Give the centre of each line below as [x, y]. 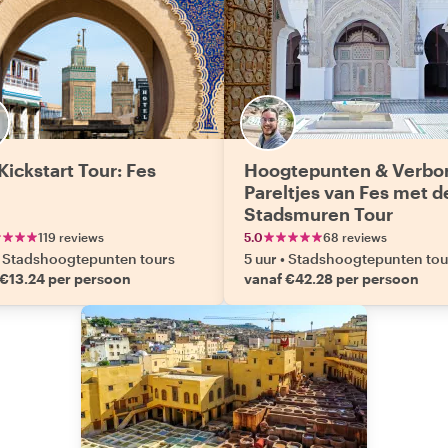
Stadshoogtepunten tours [88, 258]
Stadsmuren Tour [318, 214]
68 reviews [355, 237]
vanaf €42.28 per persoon [331, 278]
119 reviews [71, 237]
